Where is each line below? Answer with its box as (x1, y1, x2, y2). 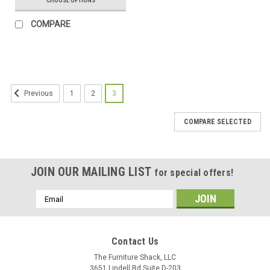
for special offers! (154, 167, 234, 179)
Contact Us (111, 236, 159, 248)
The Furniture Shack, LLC (94, 253, 176, 262)
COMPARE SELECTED (184, 118, 251, 127)
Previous (22, 89, 53, 98)
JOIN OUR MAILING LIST (30, 165, 155, 180)
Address (36, 203, 68, 213)
